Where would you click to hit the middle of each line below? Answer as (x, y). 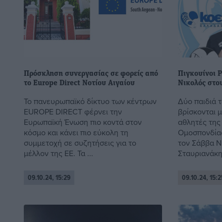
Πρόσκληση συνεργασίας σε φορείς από (91, 74)
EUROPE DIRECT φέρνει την (73, 111)
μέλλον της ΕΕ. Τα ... (58, 153)
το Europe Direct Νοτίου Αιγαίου (79, 83)
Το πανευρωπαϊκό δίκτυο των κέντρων (90, 101)
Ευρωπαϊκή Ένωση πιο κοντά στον (83, 122)
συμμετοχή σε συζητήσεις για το (80, 142)
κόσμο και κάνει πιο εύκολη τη (76, 132)
